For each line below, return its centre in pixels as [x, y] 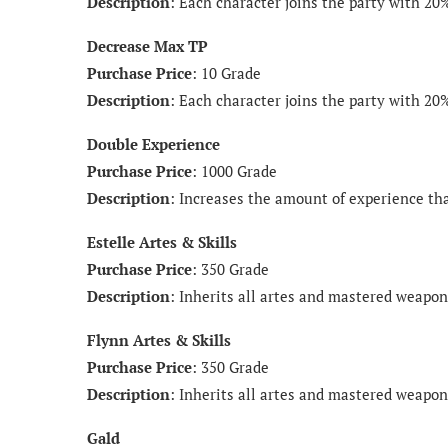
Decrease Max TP [147, 45]
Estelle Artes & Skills [162, 241]
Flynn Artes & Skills [159, 339]
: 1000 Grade [234, 170]
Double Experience [153, 143]
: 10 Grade [226, 72]
